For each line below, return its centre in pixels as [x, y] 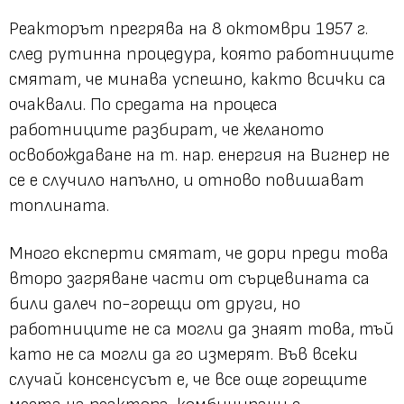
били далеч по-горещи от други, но [155, 303]
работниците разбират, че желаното [166, 129]
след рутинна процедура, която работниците [202, 54]
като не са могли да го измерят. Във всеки [184, 354]
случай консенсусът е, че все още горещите [188, 379]
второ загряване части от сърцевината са [189, 278]
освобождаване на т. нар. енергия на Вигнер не [199, 155]
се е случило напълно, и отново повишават [187, 180]
